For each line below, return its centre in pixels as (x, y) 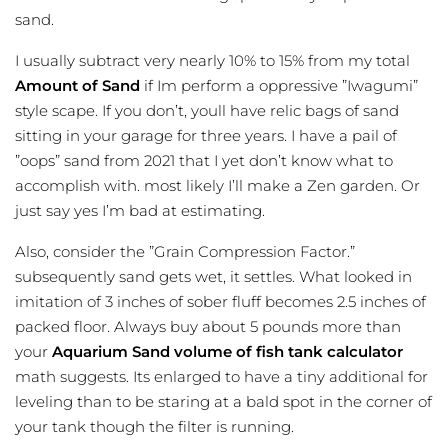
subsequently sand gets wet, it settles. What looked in (213, 277)
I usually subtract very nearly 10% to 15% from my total (212, 61)
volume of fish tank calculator (288, 352)
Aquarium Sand (113, 352)
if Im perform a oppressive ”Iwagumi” (279, 86)
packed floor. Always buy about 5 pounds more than (208, 327)
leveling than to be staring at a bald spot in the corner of (223, 402)
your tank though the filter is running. (154, 427)
